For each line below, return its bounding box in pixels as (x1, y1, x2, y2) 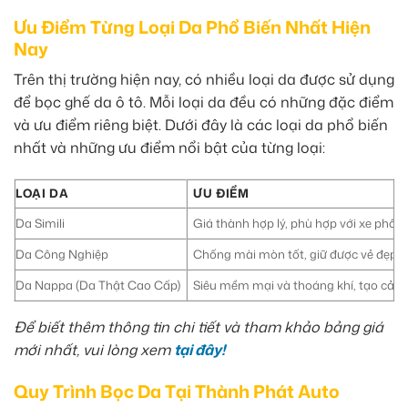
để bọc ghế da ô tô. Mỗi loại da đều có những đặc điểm (14, 92, 393, 113)
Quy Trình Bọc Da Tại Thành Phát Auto (14, 379, 340, 403)
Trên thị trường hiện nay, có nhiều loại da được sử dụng (14, 69, 394, 90)
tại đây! (174, 340, 225, 361)
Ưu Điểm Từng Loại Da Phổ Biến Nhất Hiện (14, 14, 371, 39)
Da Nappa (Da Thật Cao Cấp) (15, 277, 180, 294)
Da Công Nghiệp (15, 246, 108, 263)
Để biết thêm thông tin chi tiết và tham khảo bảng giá (14, 317, 383, 338)
